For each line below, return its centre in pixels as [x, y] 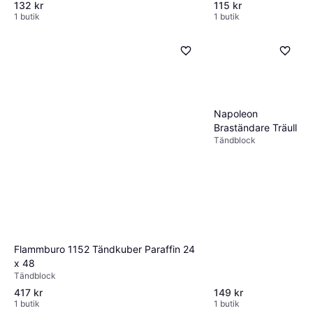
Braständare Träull [255, 128]
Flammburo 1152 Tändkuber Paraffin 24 [104, 249]
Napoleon [236, 114]
